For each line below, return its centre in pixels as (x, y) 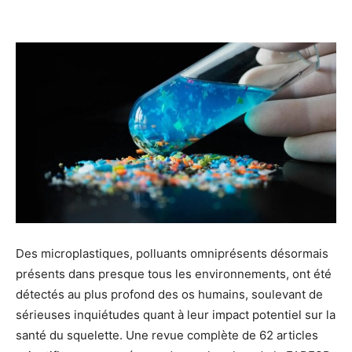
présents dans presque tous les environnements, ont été (174, 273)
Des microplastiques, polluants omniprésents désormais (172, 253)
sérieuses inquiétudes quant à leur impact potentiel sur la (176, 314)
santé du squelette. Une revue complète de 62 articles (167, 335)
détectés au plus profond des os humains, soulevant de (169, 294)
